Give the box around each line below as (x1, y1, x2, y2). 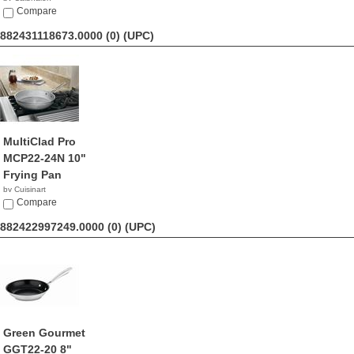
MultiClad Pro (3, 135, 76, 148)
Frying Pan (3, 168, 62, 181)
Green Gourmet (3, 326, 85, 339)
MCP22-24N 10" (3, 152, 86, 164)
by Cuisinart (3, 185, 46, 194)
